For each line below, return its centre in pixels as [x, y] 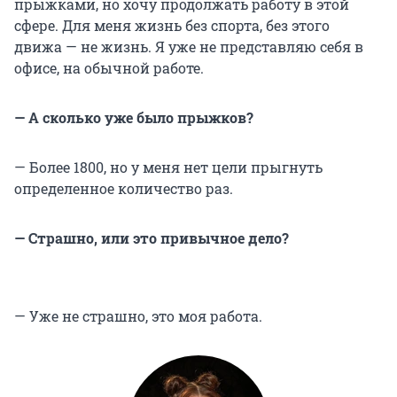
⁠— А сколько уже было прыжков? [134, 118]
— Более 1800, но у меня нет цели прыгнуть [168, 167]
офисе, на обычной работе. [109, 68]
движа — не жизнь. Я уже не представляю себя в [189, 47]
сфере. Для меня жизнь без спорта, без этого [172, 26]
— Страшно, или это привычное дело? [152, 238]
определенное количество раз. [124, 189]
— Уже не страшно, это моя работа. [138, 316]
